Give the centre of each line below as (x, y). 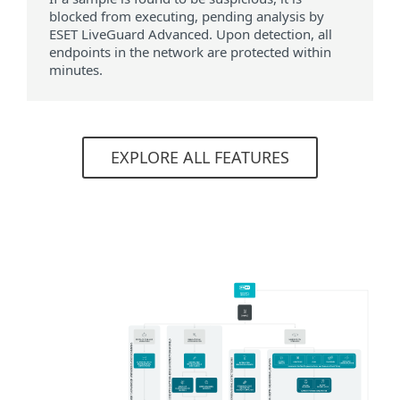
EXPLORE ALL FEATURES (200, 158)
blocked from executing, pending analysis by (187, 17)
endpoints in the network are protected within (190, 52)
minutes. (76, 70)
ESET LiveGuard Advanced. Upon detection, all (191, 34)
